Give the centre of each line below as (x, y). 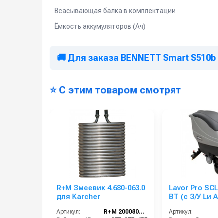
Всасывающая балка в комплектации (115, 10)
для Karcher (78, 197)
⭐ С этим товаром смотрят (115, 90)
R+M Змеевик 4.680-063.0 (101, 188)
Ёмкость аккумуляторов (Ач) (100, 26)
